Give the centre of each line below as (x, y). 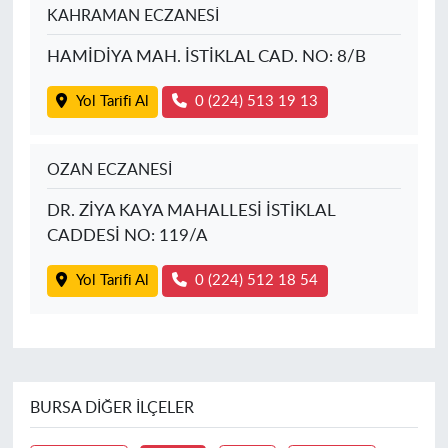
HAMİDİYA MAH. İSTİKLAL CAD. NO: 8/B (206, 56)
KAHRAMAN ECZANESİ (132, 15)
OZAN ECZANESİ (109, 169)
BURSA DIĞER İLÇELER (111, 408)
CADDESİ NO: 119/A (127, 235)
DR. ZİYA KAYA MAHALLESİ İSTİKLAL (190, 210)
